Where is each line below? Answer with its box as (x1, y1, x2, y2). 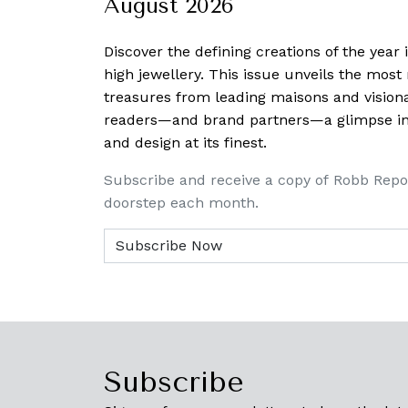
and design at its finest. (104, 134, 267, 152)
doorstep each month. (104, 194, 259, 212)
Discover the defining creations (104, 43, 325, 61)
